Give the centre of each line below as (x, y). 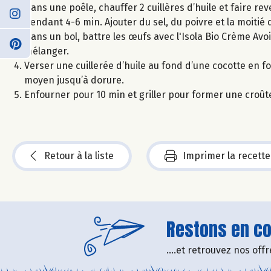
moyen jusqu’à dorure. (74, 80)
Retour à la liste (79, 155)
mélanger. (47, 51)
